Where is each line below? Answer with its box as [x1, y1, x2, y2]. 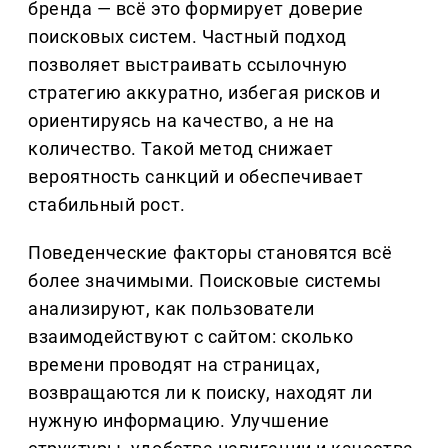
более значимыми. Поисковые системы [28, 270, 382, 292]
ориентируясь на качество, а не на [28, 110, 335, 132]
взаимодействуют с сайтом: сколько [28, 326, 354, 348]
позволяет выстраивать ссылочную [28, 54, 348, 76]
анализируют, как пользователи [28, 298, 315, 320]
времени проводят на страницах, [28, 354, 321, 376]
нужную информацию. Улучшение [28, 410, 330, 432]
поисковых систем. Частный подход [28, 26, 347, 48]
